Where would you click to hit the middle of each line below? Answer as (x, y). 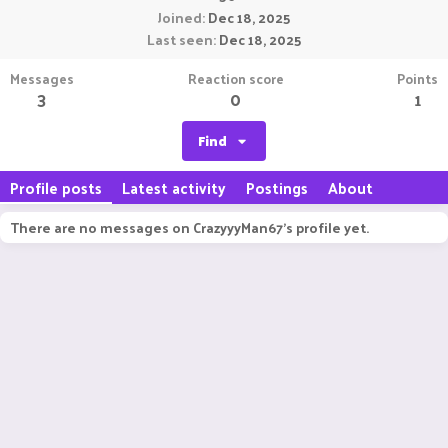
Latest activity (174, 187)
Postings (277, 187)
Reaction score (235, 78)
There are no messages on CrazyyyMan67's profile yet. (189, 227)
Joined (180, 17)
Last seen (180, 39)
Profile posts (56, 187)
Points (417, 78)
